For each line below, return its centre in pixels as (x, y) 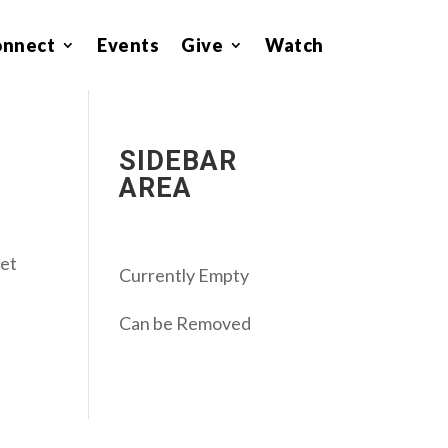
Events (128, 45)
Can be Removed (185, 323)
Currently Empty (184, 275)
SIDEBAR (178, 161)
